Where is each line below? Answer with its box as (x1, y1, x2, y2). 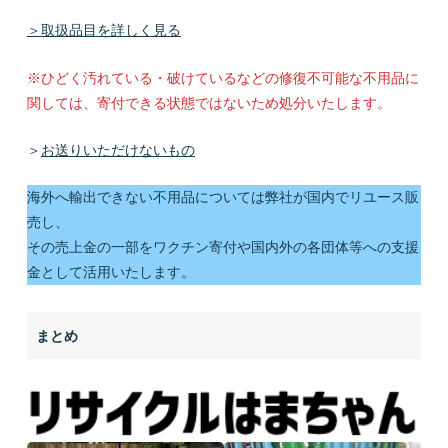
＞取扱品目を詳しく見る (26, 22, 181, 39)
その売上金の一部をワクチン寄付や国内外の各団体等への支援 (26, 239, 419, 256)
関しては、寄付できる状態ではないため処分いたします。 (26, 94, 391, 111)
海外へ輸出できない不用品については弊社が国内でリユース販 (26, 189, 419, 206)
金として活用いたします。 (26, 264, 195, 281)
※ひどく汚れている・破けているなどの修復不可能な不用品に (26, 69, 419, 86)
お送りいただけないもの (40, 141, 195, 158)
